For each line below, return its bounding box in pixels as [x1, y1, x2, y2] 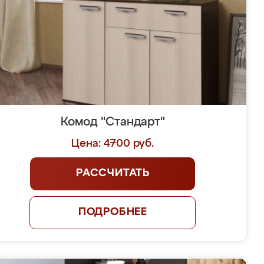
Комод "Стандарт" [60, 116, 165, 128]
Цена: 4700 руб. [71, 138, 154, 149]
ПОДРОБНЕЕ [78, 207, 148, 217]
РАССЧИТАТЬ [75, 168, 150, 179]
